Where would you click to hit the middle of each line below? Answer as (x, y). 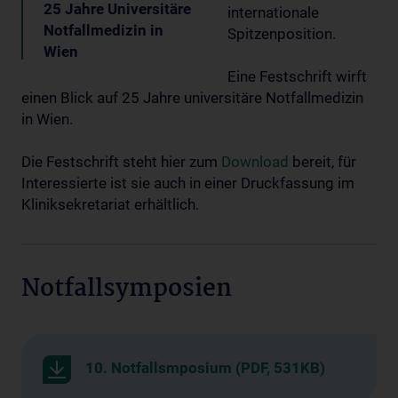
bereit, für (322, 161)
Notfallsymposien (127, 289)
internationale (273, 12)
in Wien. (47, 119)
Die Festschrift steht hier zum (121, 161)
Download (255, 161)
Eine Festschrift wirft (297, 76)
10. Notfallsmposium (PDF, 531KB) (205, 367)
